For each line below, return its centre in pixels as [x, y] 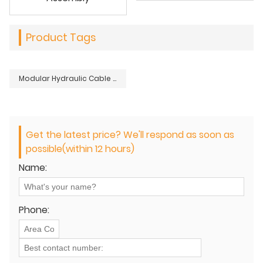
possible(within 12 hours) [80, 149]
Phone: [34, 210]
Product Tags [61, 37]
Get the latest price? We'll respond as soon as [130, 134]
